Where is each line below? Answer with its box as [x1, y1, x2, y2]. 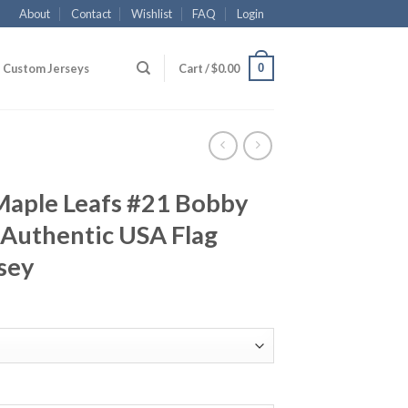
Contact [70, 6, 111, 21]
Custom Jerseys [3, 61, 90, 76]
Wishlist [131, 6, 173, 21]
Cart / [178, 61, 211, 76]
